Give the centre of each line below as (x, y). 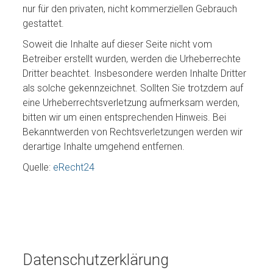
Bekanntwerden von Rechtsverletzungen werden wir (133, 132)
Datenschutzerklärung (96, 260)
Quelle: (38, 167)
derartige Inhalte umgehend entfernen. (104, 147)
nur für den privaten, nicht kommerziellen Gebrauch (130, 9)
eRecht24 (74, 167)
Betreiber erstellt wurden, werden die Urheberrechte (132, 59)
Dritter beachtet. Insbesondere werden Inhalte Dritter (135, 73)
